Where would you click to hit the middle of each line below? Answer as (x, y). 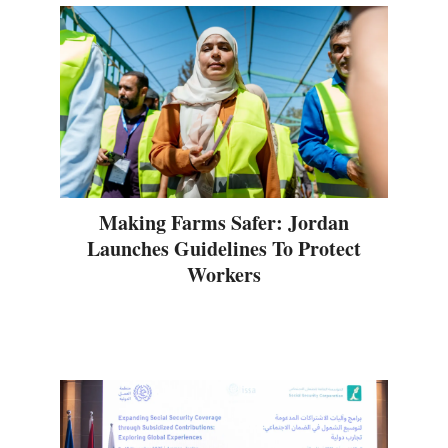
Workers (224, 275)
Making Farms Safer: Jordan (224, 223)
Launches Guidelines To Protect (224, 249)
